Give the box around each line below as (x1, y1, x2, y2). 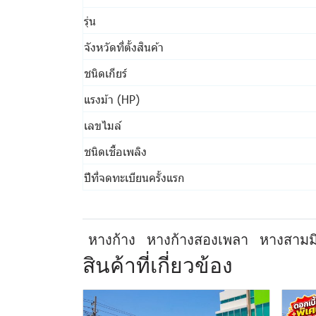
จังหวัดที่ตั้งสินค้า (84, 39, 164, 54)
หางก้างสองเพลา (147, 231, 248, 248)
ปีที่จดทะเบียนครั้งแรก (84, 169, 185, 185)
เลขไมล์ (84, 117, 121, 133)
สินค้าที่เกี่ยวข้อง (83, 253, 233, 277)
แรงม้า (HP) (84, 91, 140, 107)
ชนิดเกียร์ (84, 65, 127, 80)
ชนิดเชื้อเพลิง (84, 143, 147, 159)
